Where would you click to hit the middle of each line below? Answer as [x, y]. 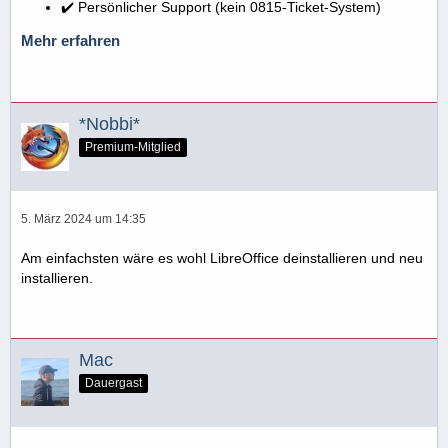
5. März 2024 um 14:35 [83, 218]
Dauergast [113, 382]
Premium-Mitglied [133, 146]
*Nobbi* [109, 124]
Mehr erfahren [70, 41]
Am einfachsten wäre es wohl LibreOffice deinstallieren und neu [222, 257]
